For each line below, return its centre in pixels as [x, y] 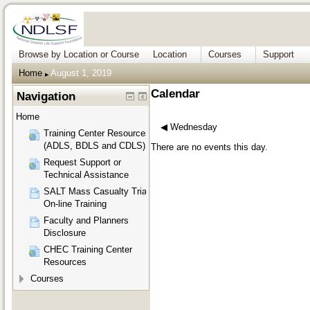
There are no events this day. [209, 147]
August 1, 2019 [81, 73]
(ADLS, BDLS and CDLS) [94, 146]
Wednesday [194, 127]
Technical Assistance [86, 175]
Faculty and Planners [86, 221]
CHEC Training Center [88, 250]
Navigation [46, 97]
